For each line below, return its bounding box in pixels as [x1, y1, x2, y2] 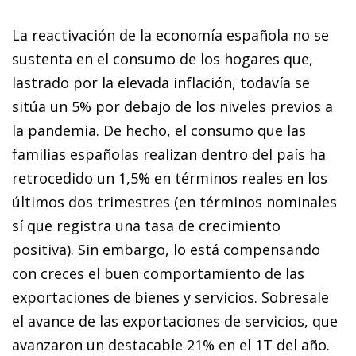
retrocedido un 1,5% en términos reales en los [12, 168, 327, 188]
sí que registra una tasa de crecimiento [12, 215, 281, 235]
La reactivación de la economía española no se [12, 25, 329, 44]
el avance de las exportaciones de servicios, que [12, 311, 338, 331]
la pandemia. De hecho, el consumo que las [12, 120, 306, 140]
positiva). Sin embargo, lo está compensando [12, 239, 320, 259]
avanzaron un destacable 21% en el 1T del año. [12, 335, 330, 354]
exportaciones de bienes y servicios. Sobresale [12, 287, 329, 307]
